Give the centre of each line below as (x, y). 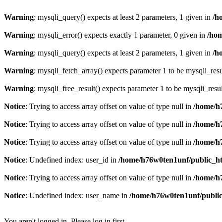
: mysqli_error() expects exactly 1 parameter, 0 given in (120, 35)
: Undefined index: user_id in (72, 160)
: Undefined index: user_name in (77, 195)
